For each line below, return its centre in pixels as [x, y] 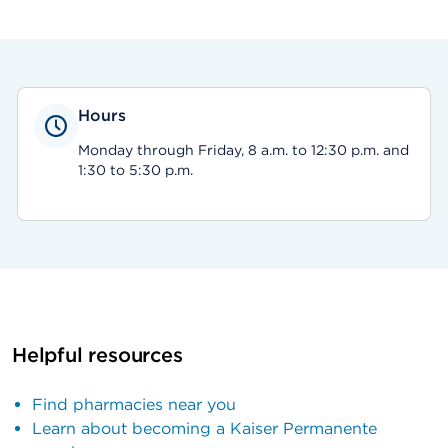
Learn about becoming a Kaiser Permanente [204, 428]
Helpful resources [97, 355]
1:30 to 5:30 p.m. [135, 170]
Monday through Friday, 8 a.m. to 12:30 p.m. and [243, 150]
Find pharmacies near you [134, 404]
